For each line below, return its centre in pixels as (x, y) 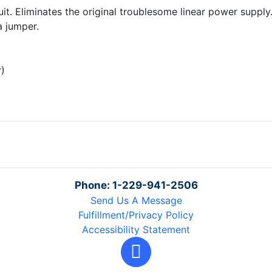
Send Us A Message (136, 201)
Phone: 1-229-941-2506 (136, 185)
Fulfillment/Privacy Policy (136, 215)
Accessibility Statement (136, 230)
